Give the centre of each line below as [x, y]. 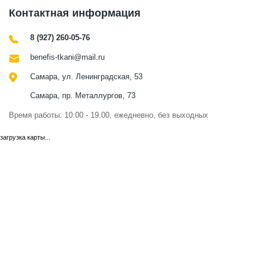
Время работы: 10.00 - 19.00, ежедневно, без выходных [109, 115]
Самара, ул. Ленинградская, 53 [86, 77]
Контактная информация [75, 13]
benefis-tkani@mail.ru [67, 57]
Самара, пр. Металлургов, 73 [83, 96]
